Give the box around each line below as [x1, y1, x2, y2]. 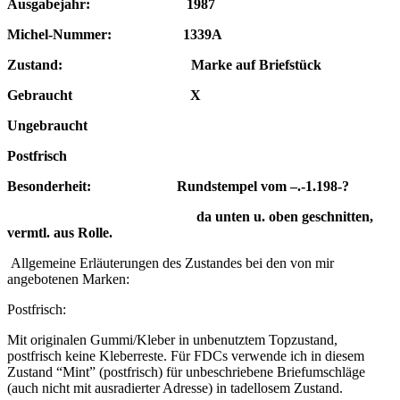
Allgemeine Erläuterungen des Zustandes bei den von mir [11, 255, 334, 271]
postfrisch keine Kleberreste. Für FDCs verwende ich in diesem [7, 348, 364, 364]
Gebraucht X [7, 87, 201, 104]
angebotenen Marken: [7, 271, 129, 287]
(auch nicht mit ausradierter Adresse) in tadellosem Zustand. [7, 380, 343, 396]
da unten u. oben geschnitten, [7, 209, 373, 225]
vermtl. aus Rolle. [7, 225, 112, 241]
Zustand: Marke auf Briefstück [7, 57, 321, 73]
